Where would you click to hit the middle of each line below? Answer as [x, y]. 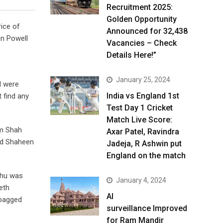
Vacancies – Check [142, 43]
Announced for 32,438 [147, 31]
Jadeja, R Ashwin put [144, 144]
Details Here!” [131, 55]
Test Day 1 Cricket [140, 108]
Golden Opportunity [142, 19]
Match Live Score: [139, 120]
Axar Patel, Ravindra [143, 132]
